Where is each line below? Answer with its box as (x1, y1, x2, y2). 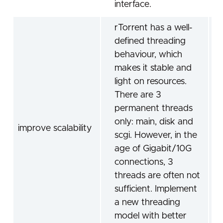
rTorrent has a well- (114, 23, 192, 32)
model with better (114, 212, 187, 221)
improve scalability (18, 124, 92, 133)
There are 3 (114, 91, 161, 100)
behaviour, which (114, 50, 182, 59)
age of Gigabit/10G (114, 144, 192, 153)
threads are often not (114, 171, 200, 180)
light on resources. (114, 77, 187, 86)
